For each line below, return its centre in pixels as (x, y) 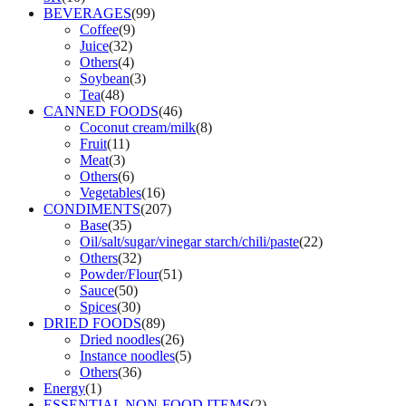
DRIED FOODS (92, 323)
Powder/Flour (119, 274)
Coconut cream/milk (138, 127)
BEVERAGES (87, 13)
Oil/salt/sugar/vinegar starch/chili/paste (189, 241)
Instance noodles (127, 355)
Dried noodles (120, 339)
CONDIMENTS (92, 208)
